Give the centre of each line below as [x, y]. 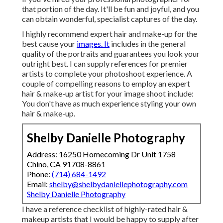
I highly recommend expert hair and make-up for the [110, 34]
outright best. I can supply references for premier [105, 64]
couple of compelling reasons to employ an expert [106, 84]
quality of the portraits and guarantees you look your [111, 54]
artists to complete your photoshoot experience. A [107, 74]
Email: [38, 184]
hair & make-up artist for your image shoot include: [108, 94]
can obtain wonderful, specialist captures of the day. [110, 19]
